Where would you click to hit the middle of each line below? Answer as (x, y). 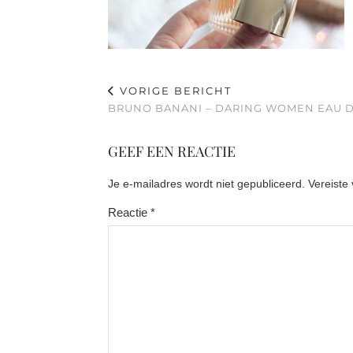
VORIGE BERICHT (174, 91)
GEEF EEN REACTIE (172, 151)
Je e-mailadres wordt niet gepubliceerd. (206, 184)
